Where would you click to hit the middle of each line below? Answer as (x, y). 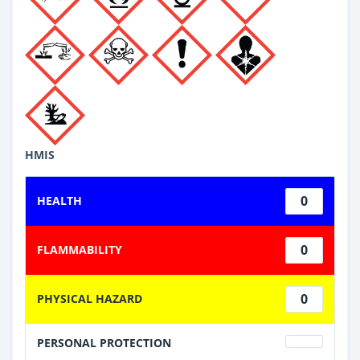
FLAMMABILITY (80, 249)
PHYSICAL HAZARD (90, 298)
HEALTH (59, 200)
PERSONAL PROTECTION (104, 342)
